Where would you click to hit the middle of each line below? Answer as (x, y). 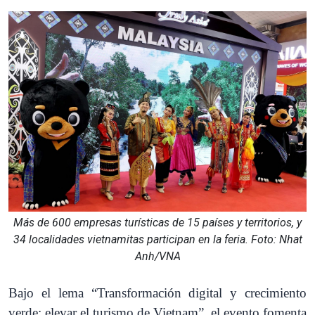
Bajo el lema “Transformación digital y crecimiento (157, 293)
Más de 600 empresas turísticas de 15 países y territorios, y (157, 223)
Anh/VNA (157, 257)
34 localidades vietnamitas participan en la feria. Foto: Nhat (157, 240)
